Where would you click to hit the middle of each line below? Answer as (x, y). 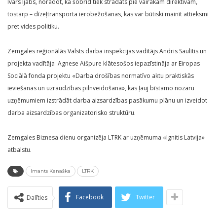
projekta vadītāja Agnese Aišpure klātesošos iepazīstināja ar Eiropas (104, 64)
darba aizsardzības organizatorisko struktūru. (72, 113)
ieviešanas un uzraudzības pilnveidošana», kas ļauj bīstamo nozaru (101, 88)
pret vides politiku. (34, 27)
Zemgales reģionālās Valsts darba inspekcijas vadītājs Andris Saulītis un (107, 51)
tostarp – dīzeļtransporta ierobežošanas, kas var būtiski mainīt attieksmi (108, 14)
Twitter (145, 197)
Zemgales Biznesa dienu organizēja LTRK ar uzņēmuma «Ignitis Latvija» (106, 138)
